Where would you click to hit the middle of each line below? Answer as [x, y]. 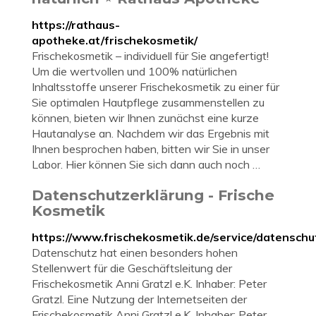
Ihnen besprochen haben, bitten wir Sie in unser [151, 149]
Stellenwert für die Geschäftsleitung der [132, 268]
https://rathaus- [76, 25]
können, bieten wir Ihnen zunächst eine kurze [145, 118]
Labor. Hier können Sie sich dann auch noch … [146, 164]
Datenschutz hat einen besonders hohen [135, 253]
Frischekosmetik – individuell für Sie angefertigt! [150, 56]
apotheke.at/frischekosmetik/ [115, 40]
